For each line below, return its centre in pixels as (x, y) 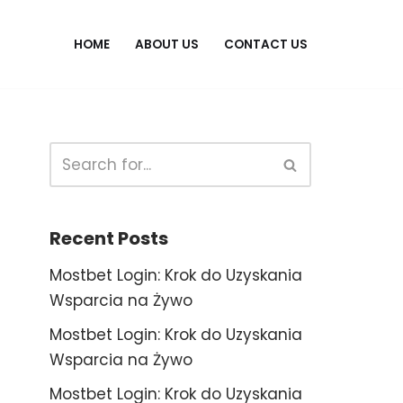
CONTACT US (266, 45)
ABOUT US (167, 45)
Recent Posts (109, 238)
